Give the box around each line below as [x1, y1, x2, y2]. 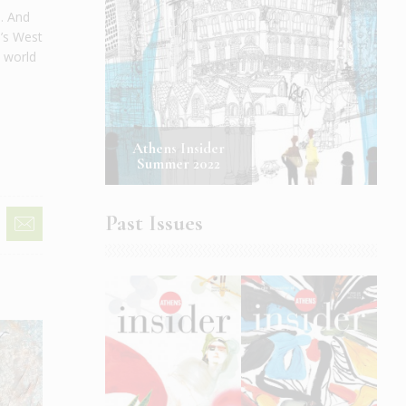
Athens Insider [132, 138, 225, 158]
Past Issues [105, 208, 203, 237]
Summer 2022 [137, 153, 220, 173]
